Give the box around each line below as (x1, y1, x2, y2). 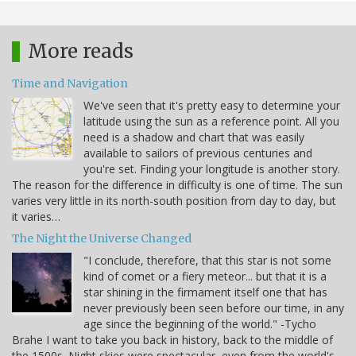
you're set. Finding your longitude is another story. (83, 161, 340, 177)
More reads (28, 39, 133, 64)
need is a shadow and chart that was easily (83, 130, 304, 145)
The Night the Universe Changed (12, 231, 192, 246)
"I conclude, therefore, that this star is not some (83, 253, 331, 269)
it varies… (12, 209, 60, 225)
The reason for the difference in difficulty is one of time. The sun (12, 177, 342, 193)
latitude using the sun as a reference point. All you (83, 114, 339, 130)
